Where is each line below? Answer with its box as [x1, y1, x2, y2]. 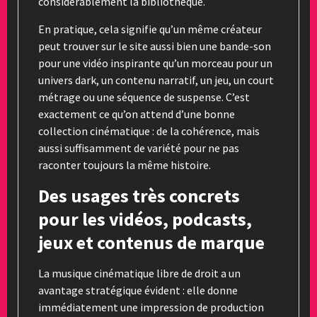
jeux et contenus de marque [38, 230, 265, 254]
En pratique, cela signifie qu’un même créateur [38, 21, 262, 36]
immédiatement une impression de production [38, 299, 264, 314]
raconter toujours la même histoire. [38, 157, 211, 172]
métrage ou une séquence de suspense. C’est [38, 89, 250, 104]
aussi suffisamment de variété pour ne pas [38, 140, 239, 155]
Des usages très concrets [38, 183, 240, 207]
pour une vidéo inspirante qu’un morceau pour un [38, 55, 272, 70]
